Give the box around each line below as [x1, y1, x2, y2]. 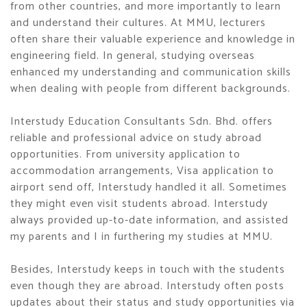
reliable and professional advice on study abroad [10, 129, 262, 147]
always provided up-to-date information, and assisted [10, 211, 288, 230]
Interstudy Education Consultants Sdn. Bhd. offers [10, 112, 273, 131]
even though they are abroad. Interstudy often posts [10, 277, 284, 295]
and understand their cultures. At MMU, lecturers [10, 14, 266, 32]
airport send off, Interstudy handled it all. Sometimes [10, 178, 287, 197]
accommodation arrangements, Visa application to [10, 162, 274, 180]
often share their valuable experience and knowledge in [10, 30, 295, 49]
